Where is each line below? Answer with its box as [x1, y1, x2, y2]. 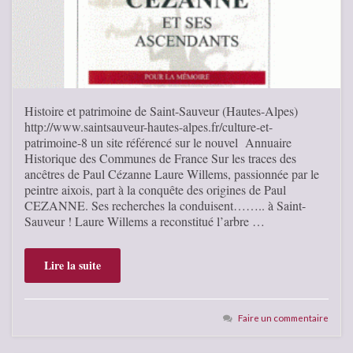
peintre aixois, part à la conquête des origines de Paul [24, 181, 286, 198]
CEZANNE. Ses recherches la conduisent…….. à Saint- [24, 197, 306, 214]
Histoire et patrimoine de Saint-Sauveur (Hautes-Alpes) [24, 102, 298, 119]
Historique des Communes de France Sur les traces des [24, 150, 296, 166]
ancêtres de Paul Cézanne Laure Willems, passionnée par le [24, 165, 319, 182]
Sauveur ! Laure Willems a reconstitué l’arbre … [24, 213, 265, 229]
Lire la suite [44, 257, 101, 273]
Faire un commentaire [238, 312, 329, 323]
